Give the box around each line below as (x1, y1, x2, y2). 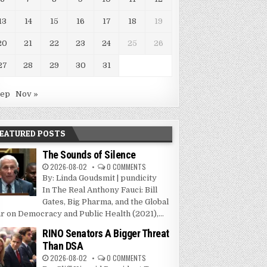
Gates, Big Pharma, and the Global (42, 197, 169, 207)
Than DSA (42, 240, 83, 253)
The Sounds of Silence (42, 148, 136, 162)
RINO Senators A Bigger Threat (42, 227, 169, 240)
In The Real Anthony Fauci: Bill (42, 185, 158, 195)
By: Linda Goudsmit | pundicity (42, 173, 157, 183)
